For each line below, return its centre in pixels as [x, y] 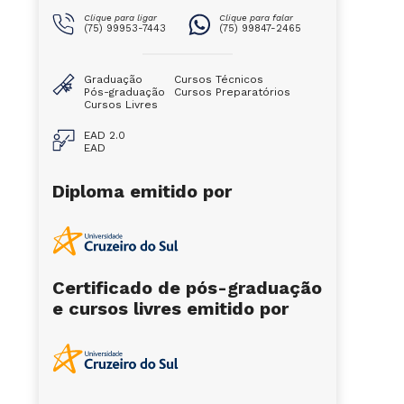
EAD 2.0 [104, 135]
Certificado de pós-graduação [187, 288]
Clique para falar [256, 18]
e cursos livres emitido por [170, 309]
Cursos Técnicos [218, 79]
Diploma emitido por [142, 191]
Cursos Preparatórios [232, 92]
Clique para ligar [120, 18]
